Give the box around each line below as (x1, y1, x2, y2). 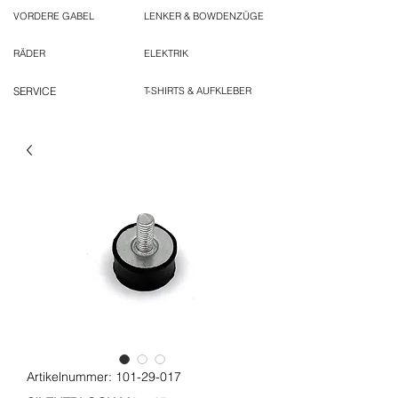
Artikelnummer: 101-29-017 (27, 369, 181, 386)
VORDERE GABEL (13, 10, 94, 23)
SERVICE (13, 84, 56, 99)
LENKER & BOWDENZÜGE (144, 10, 264, 23)
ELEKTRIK (144, 47, 188, 60)
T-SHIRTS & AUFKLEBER (144, 84, 251, 98)
